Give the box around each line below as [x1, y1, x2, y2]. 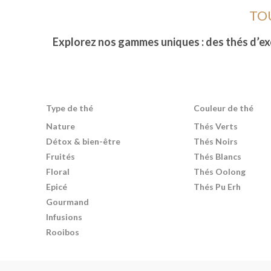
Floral [46, 166, 70, 177]
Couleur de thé [194, 103, 254, 113]
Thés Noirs [194, 136, 238, 146]
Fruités [46, 151, 75, 162]
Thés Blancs [194, 151, 242, 162]
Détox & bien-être [46, 136, 120, 146]
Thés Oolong [194, 166, 246, 177]
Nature [46, 121, 75, 131]
